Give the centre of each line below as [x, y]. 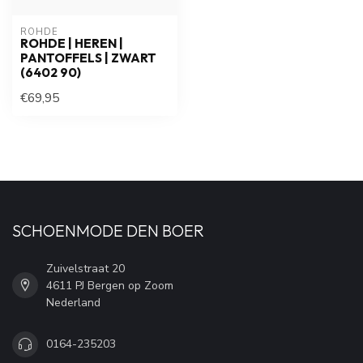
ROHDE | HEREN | [72, 43]
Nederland [73, 302]
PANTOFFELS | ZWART [88, 58]
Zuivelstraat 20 [85, 268]
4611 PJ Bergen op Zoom [110, 285]
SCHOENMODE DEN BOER [108, 230]
